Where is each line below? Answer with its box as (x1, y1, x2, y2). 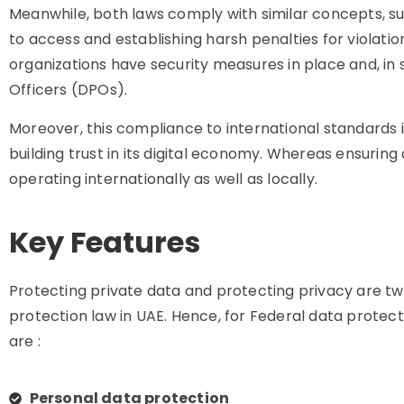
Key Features (9, 222, 200, 262)
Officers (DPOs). (9, 79, 132, 100)
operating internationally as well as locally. (9, 169, 322, 189)
